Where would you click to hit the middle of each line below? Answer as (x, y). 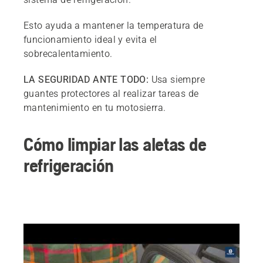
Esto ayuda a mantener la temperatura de (114, 26)
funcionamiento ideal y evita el (90, 40)
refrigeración (69, 165)
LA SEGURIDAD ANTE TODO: (86, 80)
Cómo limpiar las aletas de (115, 144)
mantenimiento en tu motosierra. (95, 108)
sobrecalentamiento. (68, 54)
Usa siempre (177, 80)
